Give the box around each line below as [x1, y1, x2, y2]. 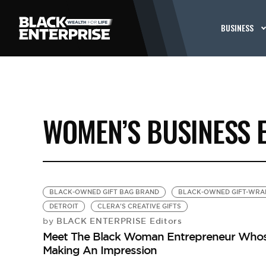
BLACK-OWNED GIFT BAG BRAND [49, 188, 159, 196]
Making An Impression [42, 243, 157, 257]
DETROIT [49, 202, 78, 210]
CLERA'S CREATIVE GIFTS [97, 202, 181, 210]
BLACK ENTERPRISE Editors [53, 216, 182, 226]
